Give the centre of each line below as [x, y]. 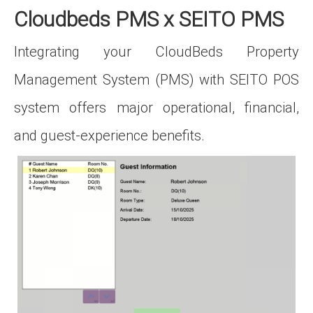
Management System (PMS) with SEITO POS [156, 79]
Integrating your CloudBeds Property [156, 51]
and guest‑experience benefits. [113, 134]
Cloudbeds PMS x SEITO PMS [149, 18]
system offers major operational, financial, [156, 107]
